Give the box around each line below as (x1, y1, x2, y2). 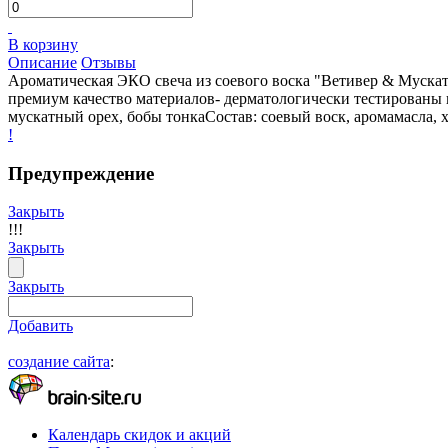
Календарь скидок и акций (48, 426, 231, 444)
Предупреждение (8, 162, 154, 184)
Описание (8, 53, 77, 71)
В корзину (8, 35, 78, 53)
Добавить (8, 317, 73, 335)
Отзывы (81, 53, 136, 71)
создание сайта (8, 353, 110, 371)
